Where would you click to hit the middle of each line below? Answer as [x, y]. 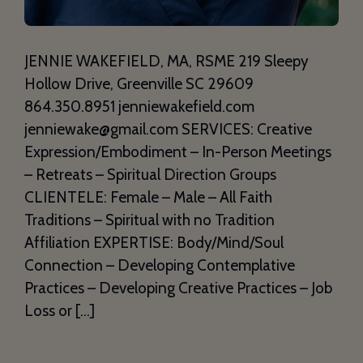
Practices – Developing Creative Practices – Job [178, 288]
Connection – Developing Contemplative [160, 266]
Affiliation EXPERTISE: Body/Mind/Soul [154, 243]
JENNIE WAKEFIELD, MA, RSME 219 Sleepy [167, 62]
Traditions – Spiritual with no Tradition [149, 220]
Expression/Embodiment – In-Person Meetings [178, 152]
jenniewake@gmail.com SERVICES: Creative [168, 130]
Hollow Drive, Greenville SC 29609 [139, 84]
